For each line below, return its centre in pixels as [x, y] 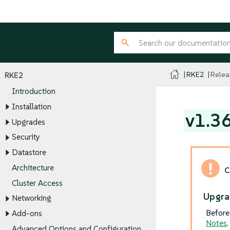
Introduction [33, 91]
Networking [31, 198]
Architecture [33, 168]
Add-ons [27, 214]
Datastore [29, 152]
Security [26, 137]
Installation [31, 107]
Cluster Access [37, 183]
